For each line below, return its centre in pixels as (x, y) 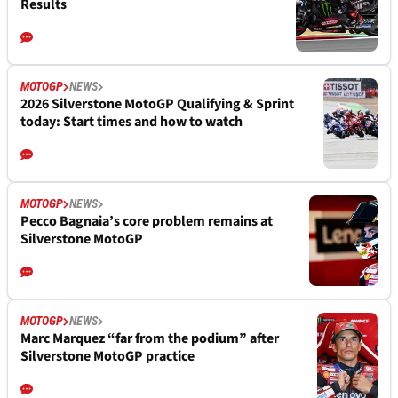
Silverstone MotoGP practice (107, 357)
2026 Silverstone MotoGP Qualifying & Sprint (157, 104)
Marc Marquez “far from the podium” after (150, 339)
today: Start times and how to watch (131, 122)
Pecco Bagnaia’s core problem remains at (147, 222)
